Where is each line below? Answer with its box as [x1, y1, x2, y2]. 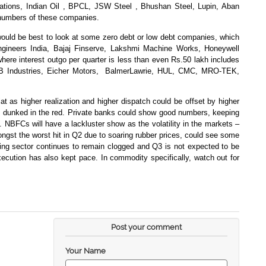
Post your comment [110, 222, 182, 232]
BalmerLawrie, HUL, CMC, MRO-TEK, [105, 66, 240, 75]
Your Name [65, 246, 106, 255]
